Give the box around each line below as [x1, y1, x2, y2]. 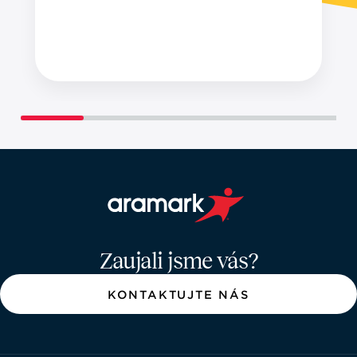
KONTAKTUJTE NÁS [107, 288, 250, 302]
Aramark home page [102, 222, 240, 238]
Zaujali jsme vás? [100, 249, 257, 274]
